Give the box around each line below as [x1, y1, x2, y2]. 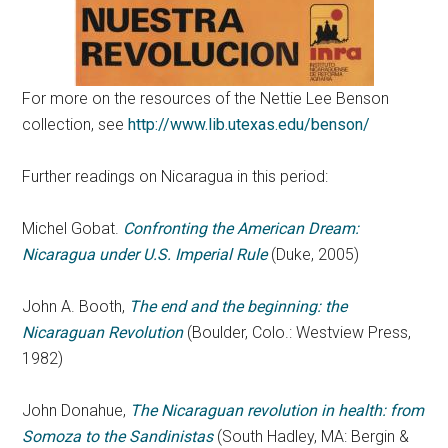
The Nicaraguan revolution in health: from [130, 401, 425, 421]
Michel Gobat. [22, 219, 124, 239]
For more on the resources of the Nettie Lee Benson [22, 89, 390, 109]
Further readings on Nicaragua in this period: [22, 167, 329, 187]
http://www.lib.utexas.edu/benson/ [128, 115, 371, 135]
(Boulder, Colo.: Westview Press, [183, 323, 412, 343]
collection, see [22, 115, 129, 135]
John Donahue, [22, 401, 131, 421]
